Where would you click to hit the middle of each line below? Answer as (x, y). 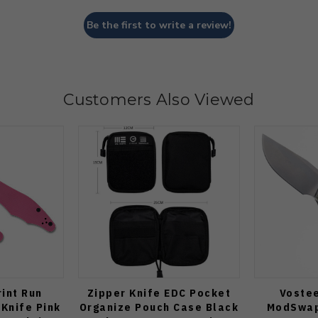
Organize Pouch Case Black (159, 307)
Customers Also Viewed (159, 100)
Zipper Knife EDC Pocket (159, 292)
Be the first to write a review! (159, 26)
